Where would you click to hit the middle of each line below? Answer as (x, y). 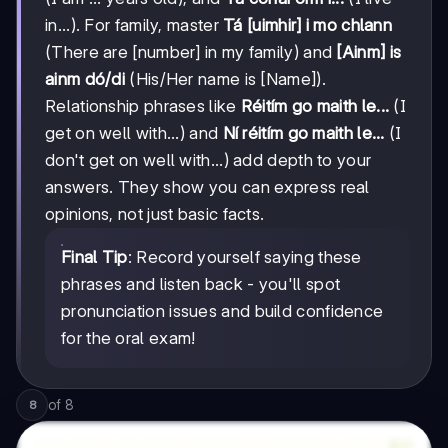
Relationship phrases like (143, 105)
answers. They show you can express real (207, 186)
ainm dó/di (85, 78)
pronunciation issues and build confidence (222, 310)
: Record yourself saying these (244, 256)
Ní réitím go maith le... (303, 132)
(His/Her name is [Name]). (225, 78)
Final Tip (94, 256)
